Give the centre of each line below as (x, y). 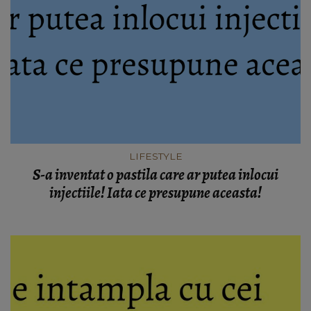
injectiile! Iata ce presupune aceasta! (155, 193)
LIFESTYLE (155, 156)
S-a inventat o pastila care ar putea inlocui (155, 175)
